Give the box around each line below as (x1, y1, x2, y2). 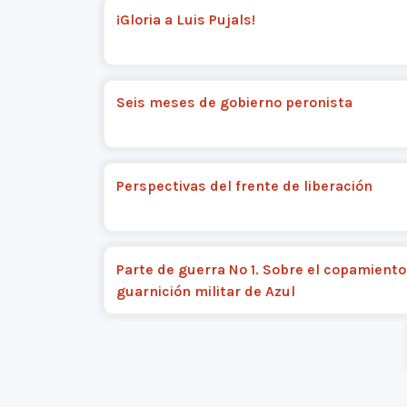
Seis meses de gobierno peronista (115, 94, 352, 112)
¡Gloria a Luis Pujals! (115, 10, 255, 28)
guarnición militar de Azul (115, 282, 295, 300)
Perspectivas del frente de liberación (115, 177, 372, 195)
